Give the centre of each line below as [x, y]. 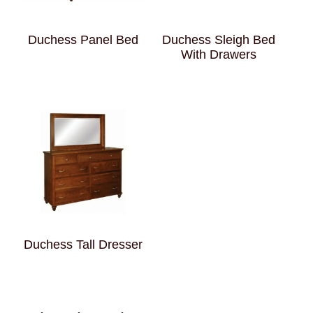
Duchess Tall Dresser [83, 244]
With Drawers [218, 54]
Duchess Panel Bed [83, 39]
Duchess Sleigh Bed [218, 39]
